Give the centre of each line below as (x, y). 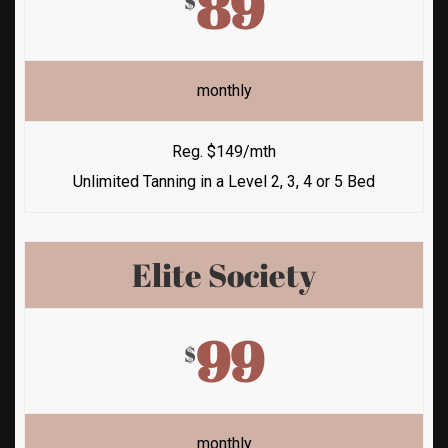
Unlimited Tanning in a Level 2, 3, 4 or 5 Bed (224, 181)
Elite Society (224, 274)
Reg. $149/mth (224, 151)
